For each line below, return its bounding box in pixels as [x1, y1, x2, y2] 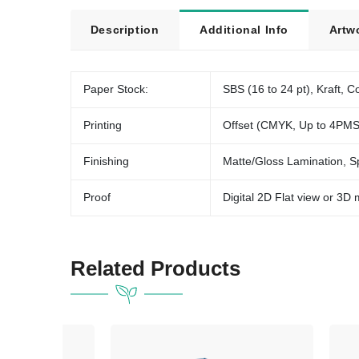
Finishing [83, 155, 130, 168]
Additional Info [200, 22, 289, 36]
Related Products [70, 256, 240, 280]
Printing [83, 119, 123, 132]
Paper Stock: [83, 83, 149, 96]
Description [90, 22, 159, 36]
